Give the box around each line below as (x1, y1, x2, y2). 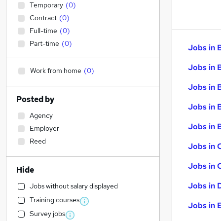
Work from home (30, 66, 81, 75)
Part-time (30, 39, 59, 48)
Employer (30, 124, 59, 133)
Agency (30, 111, 53, 120)
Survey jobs (30, 209, 65, 218)
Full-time (30, 26, 57, 35)
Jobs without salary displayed (30, 182, 118, 190)
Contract (30, 13, 57, 22)
